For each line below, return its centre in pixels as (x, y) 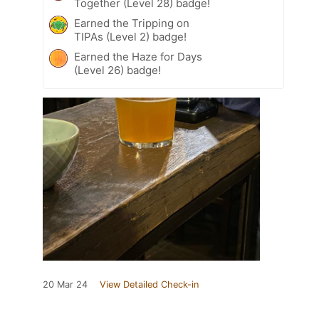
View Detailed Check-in (149, 284)
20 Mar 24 (65, 284)
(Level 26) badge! (117, 70)
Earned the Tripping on (132, 23)
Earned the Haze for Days (138, 56)
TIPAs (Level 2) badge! (130, 36)
